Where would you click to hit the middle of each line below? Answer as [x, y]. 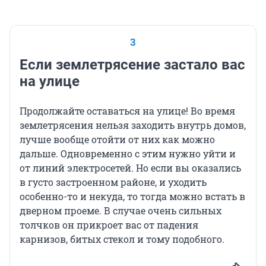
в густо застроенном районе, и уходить [113, 182]
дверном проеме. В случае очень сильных [121, 211]
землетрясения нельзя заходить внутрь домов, [133, 125]
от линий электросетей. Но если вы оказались [130, 168]
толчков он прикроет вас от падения [109, 225]
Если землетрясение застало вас [132, 65]
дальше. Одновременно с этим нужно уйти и [128, 154]
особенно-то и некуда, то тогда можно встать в [132, 197]
